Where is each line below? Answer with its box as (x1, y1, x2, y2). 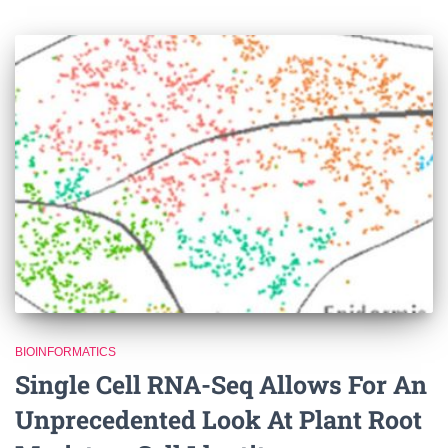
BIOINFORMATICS (15, 345, 116, 360)
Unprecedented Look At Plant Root (15, 403, 422, 437)
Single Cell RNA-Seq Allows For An (15, 368, 427, 402)
